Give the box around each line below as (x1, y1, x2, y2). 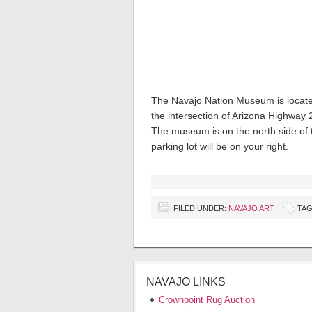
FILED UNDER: (173, 203, 228, 212)
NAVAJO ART (228, 203, 274, 212)
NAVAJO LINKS (146, 275, 226, 288)
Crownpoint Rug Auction (159, 294, 255, 305)
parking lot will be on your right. (151, 140, 288, 152)
